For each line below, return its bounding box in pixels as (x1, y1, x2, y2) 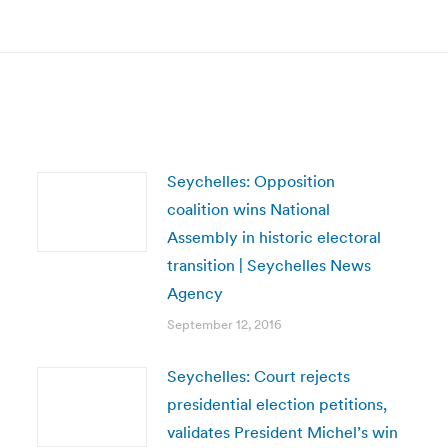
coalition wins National (166, 199, 330, 219)
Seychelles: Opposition (166, 171, 335, 191)
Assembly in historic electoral (166, 227, 381, 247)
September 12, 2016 (166, 316, 282, 333)
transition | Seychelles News (166, 255, 371, 275)
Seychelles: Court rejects (166, 366, 350, 386)
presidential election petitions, (166, 394, 387, 414)
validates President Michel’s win (166, 422, 398, 442)
